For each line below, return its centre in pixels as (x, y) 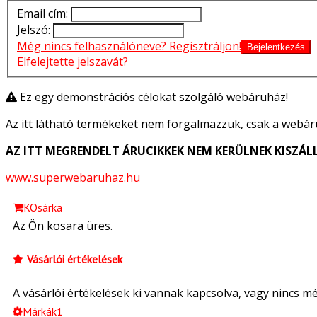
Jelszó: (34, 30)
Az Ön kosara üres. (63, 226)
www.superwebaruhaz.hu (73, 178)
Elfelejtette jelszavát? (73, 62)
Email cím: (42, 14)
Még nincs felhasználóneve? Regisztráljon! (129, 46)
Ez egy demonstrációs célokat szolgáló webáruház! (154, 97)
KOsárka (43, 208)
